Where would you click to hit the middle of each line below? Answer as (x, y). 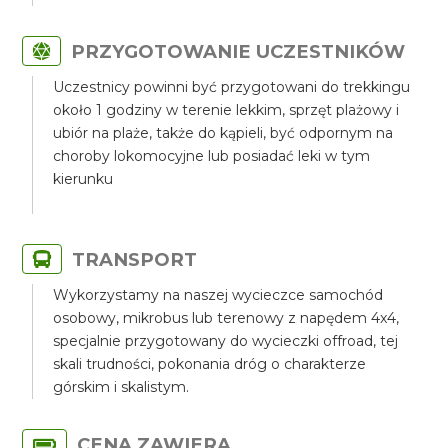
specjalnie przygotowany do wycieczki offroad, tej (226, 341)
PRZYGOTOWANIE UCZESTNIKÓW (238, 51)
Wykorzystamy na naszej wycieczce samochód (218, 295)
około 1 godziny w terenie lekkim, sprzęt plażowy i (226, 110)
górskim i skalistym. (121, 387)
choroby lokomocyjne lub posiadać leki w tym (212, 156)
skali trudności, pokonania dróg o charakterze (210, 364)
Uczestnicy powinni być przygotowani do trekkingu (232, 87)
